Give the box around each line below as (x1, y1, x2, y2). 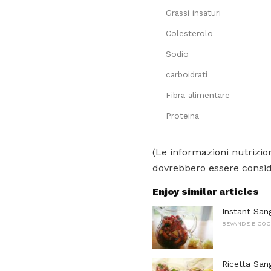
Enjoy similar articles (152, 186, 259, 198)
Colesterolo (166, 28, 213, 38)
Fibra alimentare (166, 90, 230, 100)
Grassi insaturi (166, 7, 221, 18)
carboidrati (166, 69, 207, 79)
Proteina (166, 110, 199, 120)
